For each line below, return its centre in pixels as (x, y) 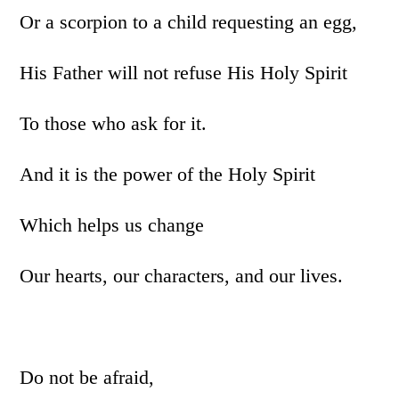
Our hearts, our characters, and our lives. (182, 276)
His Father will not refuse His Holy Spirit (184, 73)
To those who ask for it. (114, 123)
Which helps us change (112, 225)
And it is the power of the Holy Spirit (168, 174)
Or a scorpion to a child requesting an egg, (189, 22)
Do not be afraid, (87, 377)
